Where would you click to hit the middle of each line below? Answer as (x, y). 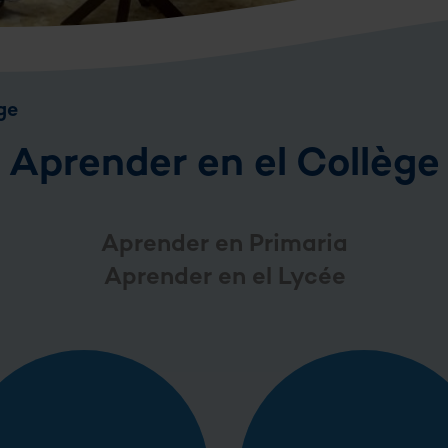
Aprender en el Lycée (224, 278)
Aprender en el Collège (224, 165)
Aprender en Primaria (224, 245)
